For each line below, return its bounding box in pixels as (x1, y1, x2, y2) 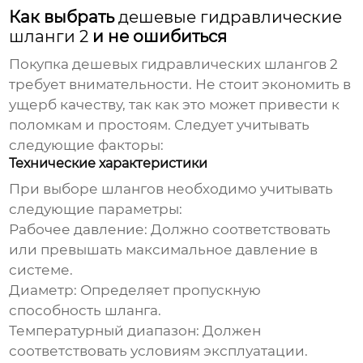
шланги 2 (9, 27, 89, 47)
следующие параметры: (9, 201, 183, 218)
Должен (199, 322, 262, 340)
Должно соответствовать (147, 221, 331, 238)
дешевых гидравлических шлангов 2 (72, 56, 339, 73)
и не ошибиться (88, 27, 228, 47)
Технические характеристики (9, 156, 208, 172)
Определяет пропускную (77, 282, 262, 299)
